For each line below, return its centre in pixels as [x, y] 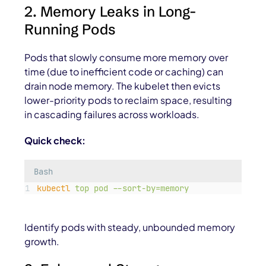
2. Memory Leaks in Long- [111, 12]
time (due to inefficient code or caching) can [124, 72]
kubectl [53, 189]
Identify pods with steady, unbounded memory [130, 227]
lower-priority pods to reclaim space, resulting [129, 100]
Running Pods [70, 30]
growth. [42, 242]
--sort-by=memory [151, 189]
